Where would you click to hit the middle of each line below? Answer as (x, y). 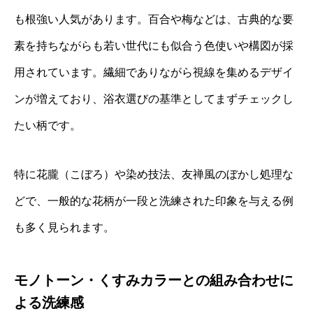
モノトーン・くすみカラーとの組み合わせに (154, 280)
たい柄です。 (48, 125)
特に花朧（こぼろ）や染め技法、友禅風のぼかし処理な (154, 174)
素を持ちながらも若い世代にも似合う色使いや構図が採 (154, 45)
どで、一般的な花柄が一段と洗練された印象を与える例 (154, 201)
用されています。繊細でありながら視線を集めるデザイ (154, 72)
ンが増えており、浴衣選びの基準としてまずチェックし (154, 99)
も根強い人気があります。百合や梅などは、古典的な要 (154, 19)
